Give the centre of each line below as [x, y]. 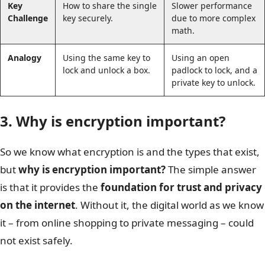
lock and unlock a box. [106, 70]
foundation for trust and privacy [181, 187]
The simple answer [211, 169]
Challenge [28, 18]
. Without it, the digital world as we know [169, 205]
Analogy [25, 57]
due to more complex [214, 18]
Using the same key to [106, 57]
